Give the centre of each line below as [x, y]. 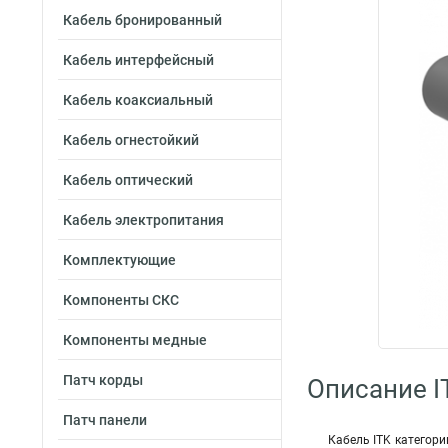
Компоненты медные [135, 340]
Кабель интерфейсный [138, 60]
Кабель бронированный [142, 20]
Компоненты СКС [121, 300]
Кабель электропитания [143, 220]
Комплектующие [119, 260]
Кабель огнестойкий [131, 140]
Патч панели [105, 420]
